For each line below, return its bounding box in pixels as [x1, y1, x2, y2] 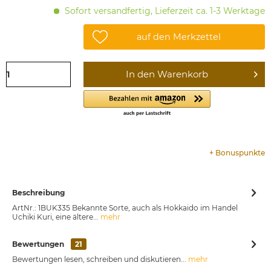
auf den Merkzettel [137, 31, 221, 43]
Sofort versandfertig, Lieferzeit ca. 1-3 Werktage [62, 5, 265, 17]
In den [126, 68, 155, 80]
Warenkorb [157, 68, 209, 80]
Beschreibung [12, 188, 65, 198]
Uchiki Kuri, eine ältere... [12, 212, 99, 222]
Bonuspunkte [215, 148, 265, 158]
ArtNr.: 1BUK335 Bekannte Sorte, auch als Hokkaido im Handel [12, 203, 238, 213]
